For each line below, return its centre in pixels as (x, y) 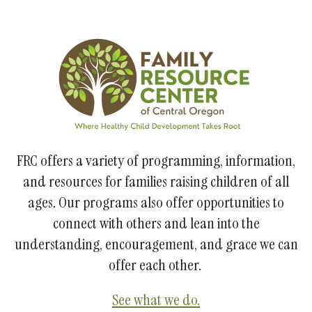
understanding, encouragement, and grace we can (156, 244)
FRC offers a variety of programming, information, (156, 160)
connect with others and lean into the (156, 223)
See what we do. (156, 299)
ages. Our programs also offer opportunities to (156, 202)
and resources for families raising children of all (156, 181)
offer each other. (156, 265)
